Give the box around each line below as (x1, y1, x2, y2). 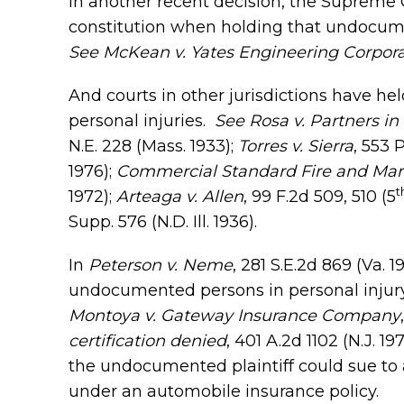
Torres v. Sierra (238, 136, 353, 156)
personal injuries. (69, 111, 215, 131)
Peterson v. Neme (88, 255, 233, 275)
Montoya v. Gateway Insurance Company (69, 306, 400, 326)
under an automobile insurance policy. (69, 381, 379, 401)
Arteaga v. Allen (116, 187, 243, 207)
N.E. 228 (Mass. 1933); (69, 136, 238, 156)
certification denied (69, 331, 226, 351)
